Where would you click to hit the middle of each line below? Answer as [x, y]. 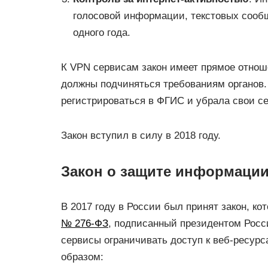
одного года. [102, 33]
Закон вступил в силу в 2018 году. [141, 135]
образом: [82, 257]
